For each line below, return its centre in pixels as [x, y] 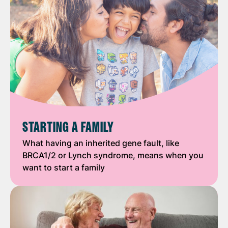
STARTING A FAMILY [68, 127]
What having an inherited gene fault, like [101, 143]
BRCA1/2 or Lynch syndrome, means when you [113, 155]
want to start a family [64, 167]
